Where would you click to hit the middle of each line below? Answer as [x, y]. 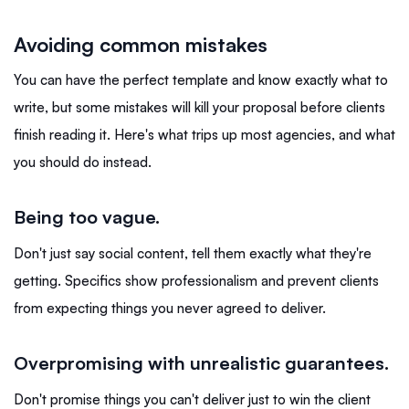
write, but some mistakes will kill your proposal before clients [199, 107]
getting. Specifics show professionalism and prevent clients [196, 280]
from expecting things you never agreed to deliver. [170, 308]
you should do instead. [83, 162]
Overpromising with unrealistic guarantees [199, 362]
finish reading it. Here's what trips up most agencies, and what [204, 134]
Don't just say [54, 253]
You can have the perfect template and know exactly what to [201, 79]
